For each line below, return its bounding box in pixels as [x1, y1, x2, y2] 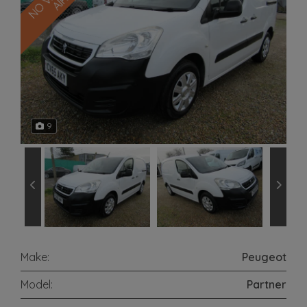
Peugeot [242, 249, 286, 264]
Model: [21, 277, 53, 291]
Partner [247, 277, 286, 291]
